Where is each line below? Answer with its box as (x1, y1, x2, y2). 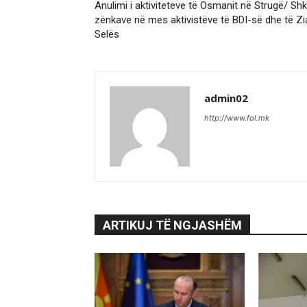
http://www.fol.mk (204, 113, 269, 123)
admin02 (204, 91, 248, 106)
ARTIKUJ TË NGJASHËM (103, 218, 242, 233)
